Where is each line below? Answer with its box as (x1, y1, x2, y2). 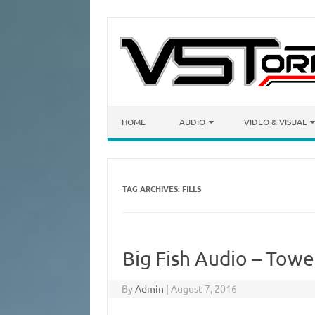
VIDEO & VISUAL (244, 116, 307, 127)
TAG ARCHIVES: (122, 183, 182, 194)
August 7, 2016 (171, 282, 238, 295)
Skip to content (108, 105, 176, 117)
